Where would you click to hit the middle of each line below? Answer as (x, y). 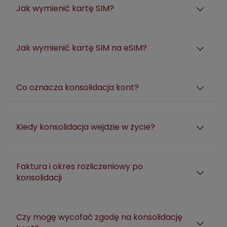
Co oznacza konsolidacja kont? (78, 87)
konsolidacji (39, 178)
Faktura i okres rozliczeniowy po (80, 166)
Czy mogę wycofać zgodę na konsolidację (99, 217)
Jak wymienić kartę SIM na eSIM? (82, 48)
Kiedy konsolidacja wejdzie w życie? (86, 127)
